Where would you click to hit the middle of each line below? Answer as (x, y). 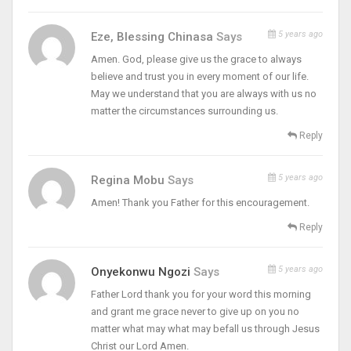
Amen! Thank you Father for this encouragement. (200, 202)
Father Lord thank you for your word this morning (201, 294)
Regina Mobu (129, 180)
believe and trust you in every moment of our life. (200, 76)
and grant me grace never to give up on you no (195, 311)
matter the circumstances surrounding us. (185, 110)
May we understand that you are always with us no (204, 93)
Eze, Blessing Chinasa (154, 36)
